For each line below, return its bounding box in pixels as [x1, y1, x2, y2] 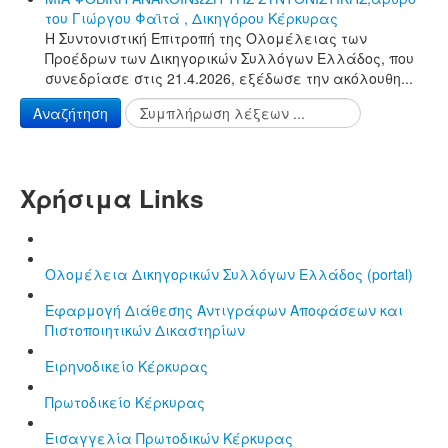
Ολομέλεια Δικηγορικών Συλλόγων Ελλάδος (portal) [45, 263, 413, 284]
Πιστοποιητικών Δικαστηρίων [45, 319, 245, 340]
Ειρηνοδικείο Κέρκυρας [45, 355, 208, 376]
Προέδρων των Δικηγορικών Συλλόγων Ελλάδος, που [45, 47, 414, 68]
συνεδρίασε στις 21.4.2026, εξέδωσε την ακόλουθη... [45, 67, 413, 88]
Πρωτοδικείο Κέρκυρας [45, 391, 205, 412]
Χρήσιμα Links [20, 179, 204, 216]
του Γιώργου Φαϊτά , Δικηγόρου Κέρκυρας [45, 7, 338, 28]
